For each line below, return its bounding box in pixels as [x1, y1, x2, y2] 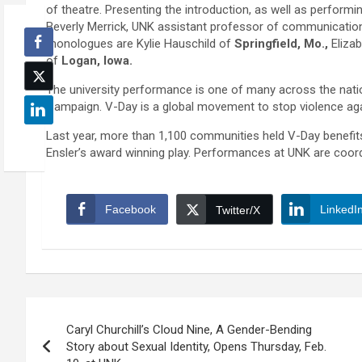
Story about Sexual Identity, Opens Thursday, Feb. [66, 339, 326, 355]
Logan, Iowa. [61, 53, 133, 69]
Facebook [105, 203, 156, 217]
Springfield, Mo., [234, 36, 328, 52]
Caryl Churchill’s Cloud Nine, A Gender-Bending [66, 322, 312, 338]
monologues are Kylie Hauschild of [46, 36, 234, 52]
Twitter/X [216, 204, 260, 217]
